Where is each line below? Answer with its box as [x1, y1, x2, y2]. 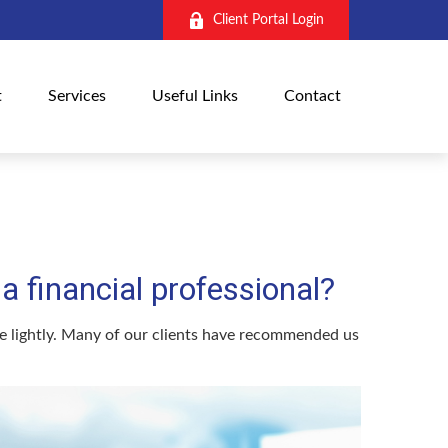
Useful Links [152, 88, 239, 105]
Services [48, 88, 107, 105]
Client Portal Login [213, 12, 325, 27]
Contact [284, 88, 342, 105]
